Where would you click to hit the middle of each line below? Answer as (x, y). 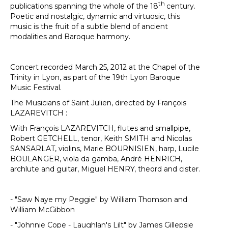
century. (181, 6)
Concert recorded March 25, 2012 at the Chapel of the (105, 67)
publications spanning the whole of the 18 (84, 6)
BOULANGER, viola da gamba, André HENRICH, (96, 159)
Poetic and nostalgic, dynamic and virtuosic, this (95, 16)
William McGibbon (42, 209)
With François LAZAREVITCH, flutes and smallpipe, (100, 128)
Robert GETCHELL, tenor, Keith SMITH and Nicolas (101, 138)
